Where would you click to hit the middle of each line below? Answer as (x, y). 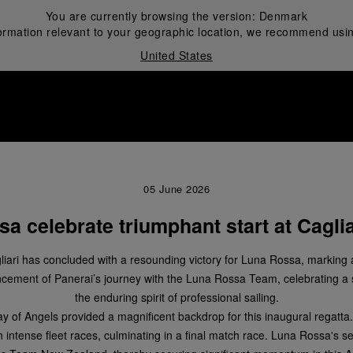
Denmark (283, 16)
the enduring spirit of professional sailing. (176, 297)
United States (176, 55)
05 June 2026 (176, 189)
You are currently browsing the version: (152, 16)
